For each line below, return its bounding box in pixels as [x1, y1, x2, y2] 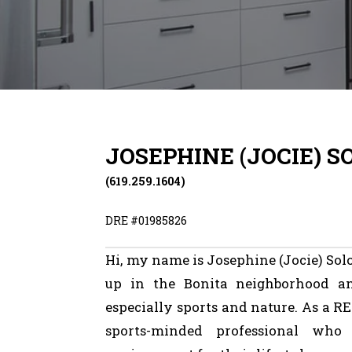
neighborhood [236, 274, 330, 293]
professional [216, 321, 299, 340]
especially [105, 298, 174, 317]
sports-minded [105, 321, 203, 340]
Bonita [183, 274, 228, 293]
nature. [251, 298, 299, 317]
